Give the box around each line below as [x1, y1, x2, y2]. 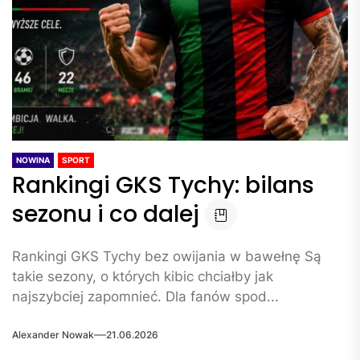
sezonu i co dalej [12, 198, 199, 230]
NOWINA [16, 155, 50, 165]
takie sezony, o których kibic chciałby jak [12, 268, 273, 284]
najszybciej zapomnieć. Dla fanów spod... [12, 288, 279, 305]
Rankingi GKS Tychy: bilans [12, 170, 314, 201]
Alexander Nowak [12, 328, 94, 341]
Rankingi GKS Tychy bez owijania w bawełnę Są [12, 248, 321, 264]
